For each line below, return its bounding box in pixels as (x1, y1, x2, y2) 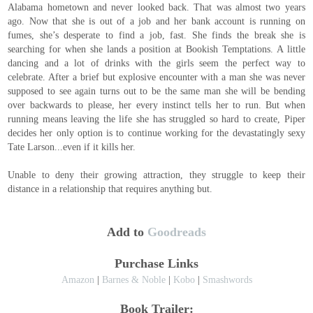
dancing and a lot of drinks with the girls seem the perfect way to (8, 57, 305, 69)
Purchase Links (115, 256, 198, 271)
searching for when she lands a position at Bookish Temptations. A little (8, 43, 305, 55)
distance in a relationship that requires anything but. (8, 183, 213, 195)
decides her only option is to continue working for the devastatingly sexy (8, 127, 305, 139)
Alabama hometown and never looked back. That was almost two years (8, 1, 305, 13)
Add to (107, 225, 147, 240)
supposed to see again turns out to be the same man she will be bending (8, 85, 305, 97)
